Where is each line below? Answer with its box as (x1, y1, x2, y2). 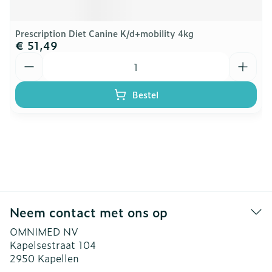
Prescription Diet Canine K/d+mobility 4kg (15, 27, 194, 39)
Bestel (132, 88, 158, 101)
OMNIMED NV (10, 224, 78, 239)
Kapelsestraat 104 (10, 237, 97, 252)
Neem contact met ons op (10, 203, 168, 221)
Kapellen (38, 251, 79, 265)
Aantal (15, 50, 46, 65)
